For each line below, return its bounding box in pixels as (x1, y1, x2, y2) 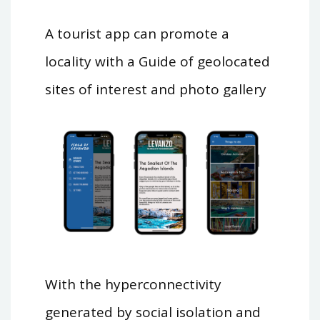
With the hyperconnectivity (44, 274, 221, 294)
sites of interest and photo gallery (44, 80, 266, 99)
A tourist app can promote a (44, 24, 229, 44)
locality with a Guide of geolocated (44, 52, 270, 71)
